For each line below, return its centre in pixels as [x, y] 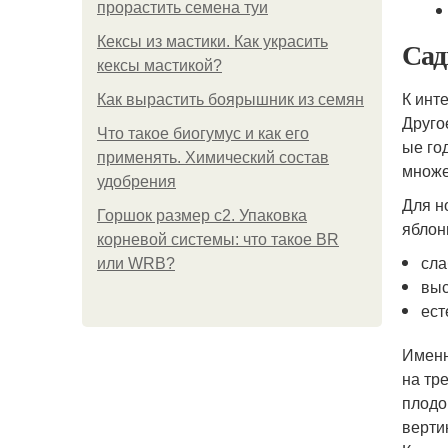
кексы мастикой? [159, 65]
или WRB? [136, 263]
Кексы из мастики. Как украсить [212, 41]
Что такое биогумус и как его [203, 133]
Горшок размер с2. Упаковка [202, 215]
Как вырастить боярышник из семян [230, 99]
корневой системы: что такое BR [218, 239]
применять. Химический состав [213, 157]
